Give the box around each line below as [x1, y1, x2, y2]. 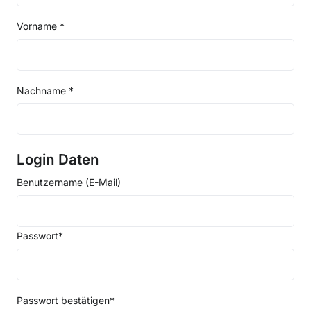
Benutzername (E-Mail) [17, 176, 121, 189]
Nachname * [17, 84, 74, 96]
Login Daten [17, 151, 99, 169]
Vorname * [17, 20, 65, 33]
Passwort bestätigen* [17, 294, 115, 306]
